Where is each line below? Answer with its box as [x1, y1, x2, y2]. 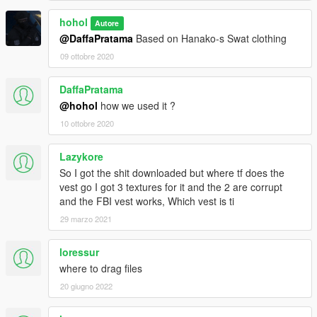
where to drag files [59, 261, 142, 276]
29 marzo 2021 [60, 213, 112, 225]
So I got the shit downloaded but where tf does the [59, 166, 284, 180]
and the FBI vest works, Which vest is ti [59, 194, 234, 209]
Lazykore [59, 149, 103, 164]
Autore [95, 18, 120, 29]
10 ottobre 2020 [60, 117, 114, 129]
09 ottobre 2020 [60, 50, 114, 62]
